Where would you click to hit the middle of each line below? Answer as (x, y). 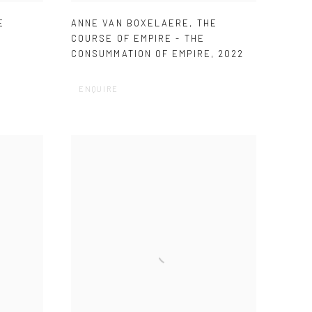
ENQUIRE (99, 89)
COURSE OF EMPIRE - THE (138, 39)
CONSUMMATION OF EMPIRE (141, 54)
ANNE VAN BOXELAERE (131, 23)
